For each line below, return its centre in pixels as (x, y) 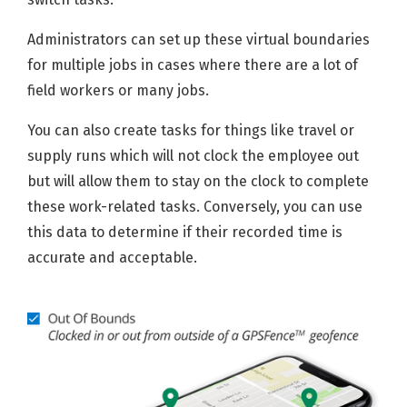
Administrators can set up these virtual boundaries (199, 40)
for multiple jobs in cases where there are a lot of (193, 65)
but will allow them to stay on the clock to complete (198, 182)
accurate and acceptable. (112, 258)
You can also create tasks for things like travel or (191, 131)
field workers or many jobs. (118, 91)
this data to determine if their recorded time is (185, 233)
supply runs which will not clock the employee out (193, 156)
